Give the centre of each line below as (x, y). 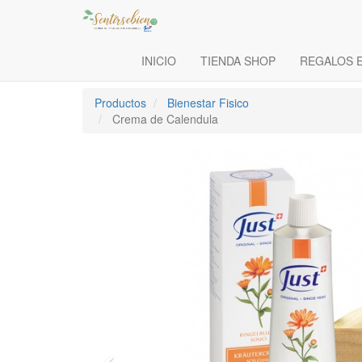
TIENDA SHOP (238, 61)
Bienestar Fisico (208, 103)
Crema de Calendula (165, 119)
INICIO (159, 61)
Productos (120, 103)
